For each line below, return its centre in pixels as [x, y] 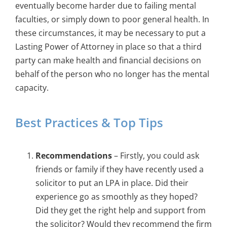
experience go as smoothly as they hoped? [116, 196]
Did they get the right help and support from [120, 210]
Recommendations [73, 155]
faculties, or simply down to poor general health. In [112, 20]
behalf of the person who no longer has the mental [112, 74]
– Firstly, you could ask [155, 155]
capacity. [32, 88]
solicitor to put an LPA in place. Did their [112, 183]
